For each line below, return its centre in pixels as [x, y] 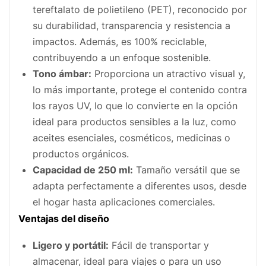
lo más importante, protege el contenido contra [140, 90]
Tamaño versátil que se [186, 170]
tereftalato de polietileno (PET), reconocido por [140, 9]
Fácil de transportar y [159, 245]
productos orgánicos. [81, 154]
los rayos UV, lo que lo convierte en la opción [135, 106]
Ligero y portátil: [71, 245]
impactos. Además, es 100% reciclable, [120, 42]
